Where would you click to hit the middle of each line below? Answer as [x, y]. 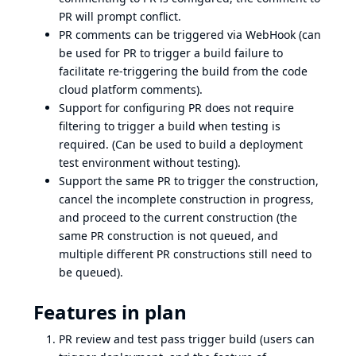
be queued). [91, 272]
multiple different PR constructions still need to [185, 254]
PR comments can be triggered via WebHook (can [190, 35]
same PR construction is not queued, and [168, 236]
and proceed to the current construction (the [178, 217]
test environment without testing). [150, 163]
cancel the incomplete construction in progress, [186, 199]
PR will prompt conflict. [120, 16]
